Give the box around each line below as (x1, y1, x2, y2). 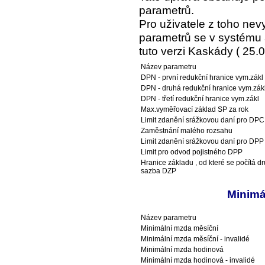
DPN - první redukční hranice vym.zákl (141, 73, 263, 82)
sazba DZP (141, 167, 176, 176)
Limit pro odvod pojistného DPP (141, 148, 243, 157)
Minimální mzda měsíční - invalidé (141, 234, 250, 243)
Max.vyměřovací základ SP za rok (141, 105, 248, 114)
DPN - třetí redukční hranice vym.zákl (141, 95, 259, 104)
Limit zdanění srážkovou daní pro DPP (141, 137, 264, 146)
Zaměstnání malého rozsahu (141, 127, 232, 135)
